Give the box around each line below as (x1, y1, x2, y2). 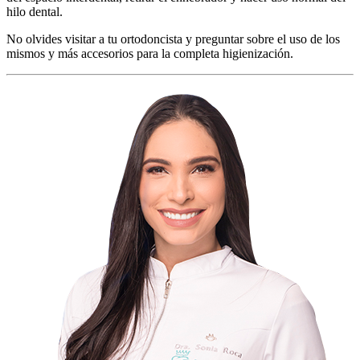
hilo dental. (6, 4, 63, 18)
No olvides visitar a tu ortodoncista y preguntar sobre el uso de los (6, 31, 340, 46)
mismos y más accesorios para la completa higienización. (6, 46, 293, 60)
